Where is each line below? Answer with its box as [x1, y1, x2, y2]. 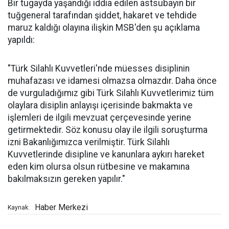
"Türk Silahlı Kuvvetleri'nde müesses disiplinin [8, 63, 190, 74]
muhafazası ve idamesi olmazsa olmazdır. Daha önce [8, 76, 217, 86]
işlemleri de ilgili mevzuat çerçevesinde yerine [8, 112, 191, 123]
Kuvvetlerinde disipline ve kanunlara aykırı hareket [8, 149, 204, 160]
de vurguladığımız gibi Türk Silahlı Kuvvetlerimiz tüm [8, 88, 214, 99]
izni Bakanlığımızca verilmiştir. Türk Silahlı [8, 137, 170, 148]
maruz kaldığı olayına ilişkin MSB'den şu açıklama [8, 22, 200, 33]
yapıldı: [8, 35, 35, 45]
